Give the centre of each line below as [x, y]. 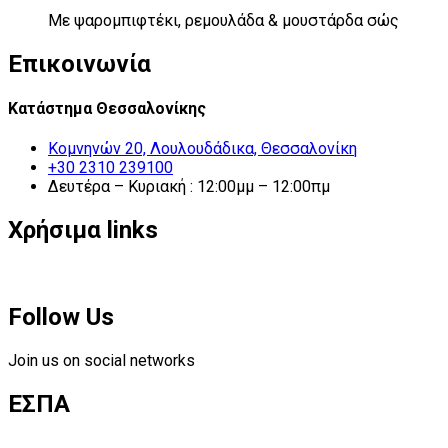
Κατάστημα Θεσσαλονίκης [107, 108]
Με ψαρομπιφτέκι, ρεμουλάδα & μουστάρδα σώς [223, 20]
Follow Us [61, 316]
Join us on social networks [101, 360]
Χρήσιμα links [83, 230]
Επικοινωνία [79, 63]
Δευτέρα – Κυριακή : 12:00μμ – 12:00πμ [189, 187]
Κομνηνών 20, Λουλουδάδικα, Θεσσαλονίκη [202, 149]
